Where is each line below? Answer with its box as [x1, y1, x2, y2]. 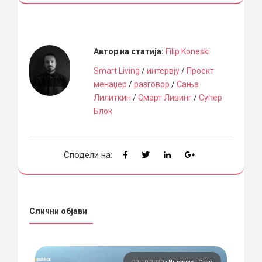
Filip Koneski [165, 47, 210, 57]
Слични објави [29, 206, 87, 216]
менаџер [93, 80, 127, 89]
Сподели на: [64, 150, 112, 161]
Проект [186, 66, 214, 76]
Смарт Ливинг [137, 93, 192, 103]
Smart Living [93, 66, 140, 76]
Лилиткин [93, 93, 131, 103]
